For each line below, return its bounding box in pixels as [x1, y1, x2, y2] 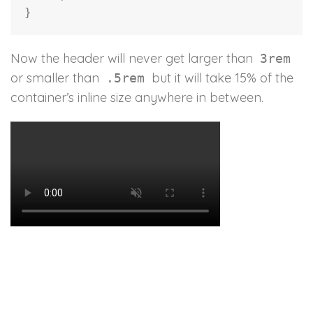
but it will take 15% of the [148, 70, 293, 87]
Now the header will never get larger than [10, 50, 256, 67]
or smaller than [10, 70, 103, 87]
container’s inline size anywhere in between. [10, 89, 263, 106]
